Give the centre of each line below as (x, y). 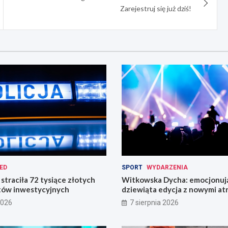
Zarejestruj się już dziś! (156, 9)
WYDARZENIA (167, 167)
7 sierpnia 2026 (154, 202)
